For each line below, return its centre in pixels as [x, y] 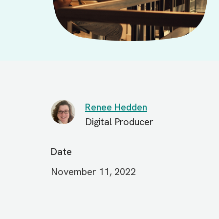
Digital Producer [119, 121]
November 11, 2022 [93, 171]
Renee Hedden [116, 107]
